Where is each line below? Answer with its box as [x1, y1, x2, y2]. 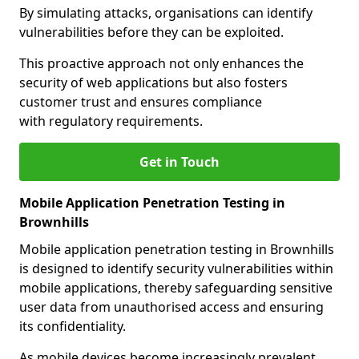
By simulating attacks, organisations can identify [19, 4, 313, 22]
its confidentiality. [19, 317, 126, 335]
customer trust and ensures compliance [19, 93, 262, 111]
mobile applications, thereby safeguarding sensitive [19, 279, 333, 296]
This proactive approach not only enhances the [19, 54, 304, 72]
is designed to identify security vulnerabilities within [19, 260, 333, 277]
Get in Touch [139, 153, 220, 171]
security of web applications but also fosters [19, 74, 288, 91]
